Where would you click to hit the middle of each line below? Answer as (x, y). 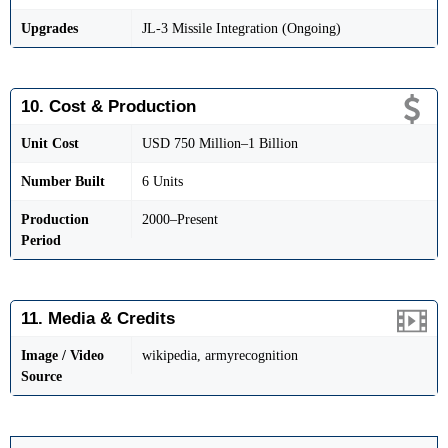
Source (41, 376)
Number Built (63, 181)
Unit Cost (50, 143)
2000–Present (180, 219)
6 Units (162, 181)
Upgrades (49, 28)
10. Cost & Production (108, 106)
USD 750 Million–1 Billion (220, 143)
